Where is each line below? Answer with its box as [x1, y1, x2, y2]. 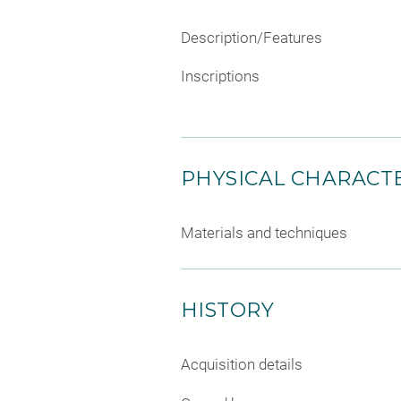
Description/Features [181, 28, 322, 47]
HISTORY [181, 298, 275, 322]
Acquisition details [181, 355, 303, 373]
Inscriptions [181, 67, 260, 85]
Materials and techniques [181, 224, 347, 242]
